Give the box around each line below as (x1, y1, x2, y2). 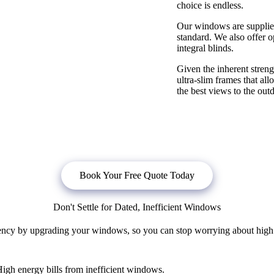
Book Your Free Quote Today (80, 170, 194, 181)
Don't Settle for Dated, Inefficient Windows (53, 202, 221, 213)
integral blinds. (177, 43, 234, 54)
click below (72, 128, 118, 139)
